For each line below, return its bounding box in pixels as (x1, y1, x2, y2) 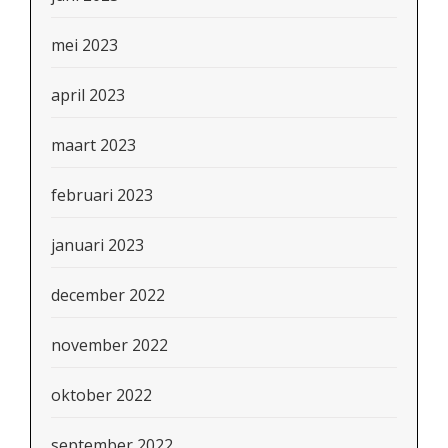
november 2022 (51, 333, 168, 356)
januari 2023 (51, 233, 144, 256)
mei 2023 (51, 33, 118, 56)
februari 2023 (51, 183, 153, 206)
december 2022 (51, 283, 165, 306)
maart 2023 (51, 133, 136, 156)
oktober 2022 (51, 383, 152, 406)
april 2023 (51, 83, 125, 106)
